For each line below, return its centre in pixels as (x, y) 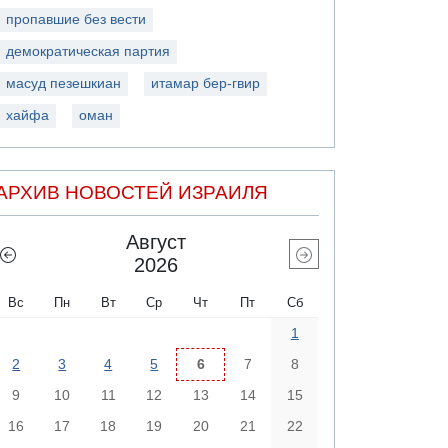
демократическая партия (88, 51)
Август (156, 242)
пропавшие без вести (76, 19)
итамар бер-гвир (206, 83)
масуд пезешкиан (64, 83)
